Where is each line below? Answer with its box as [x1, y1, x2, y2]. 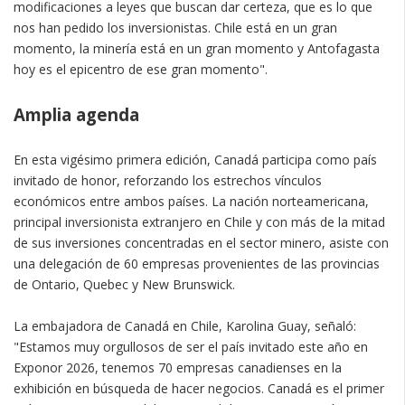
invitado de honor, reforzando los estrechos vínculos [14, 171, 322, 189]
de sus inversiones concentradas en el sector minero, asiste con [14, 233, 389, 251]
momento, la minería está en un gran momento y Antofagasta [14, 39, 380, 57]
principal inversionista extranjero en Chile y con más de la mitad [14, 212, 385, 231]
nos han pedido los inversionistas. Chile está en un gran [14, 18, 337, 36]
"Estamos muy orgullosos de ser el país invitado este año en [14, 337, 368, 355]
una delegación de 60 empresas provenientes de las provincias [14, 254, 380, 272]
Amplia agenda [14, 102, 139, 126]
